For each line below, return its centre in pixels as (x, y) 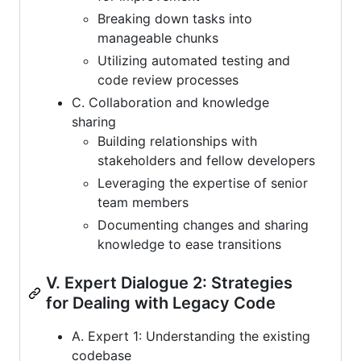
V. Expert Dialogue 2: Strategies (169, 282)
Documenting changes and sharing (203, 224)
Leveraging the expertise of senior (203, 183)
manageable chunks (158, 37)
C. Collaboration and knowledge (170, 102)
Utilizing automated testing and (194, 60)
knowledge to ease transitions (189, 244)
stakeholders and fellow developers (206, 160)
